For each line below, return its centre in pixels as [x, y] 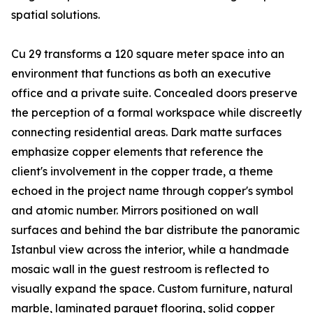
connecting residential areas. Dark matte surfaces [146, 132]
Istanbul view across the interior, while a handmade [150, 250]
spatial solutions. [56, 15]
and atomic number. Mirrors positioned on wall [135, 211]
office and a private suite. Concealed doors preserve [154, 93]
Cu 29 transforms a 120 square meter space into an [148, 54]
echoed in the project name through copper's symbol [152, 191]
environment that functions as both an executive [141, 74]
